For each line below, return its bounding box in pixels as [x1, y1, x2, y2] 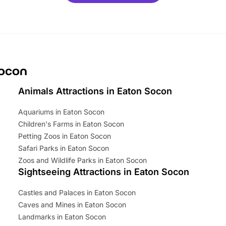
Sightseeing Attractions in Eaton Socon [18, 166, 189, 178]
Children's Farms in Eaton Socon [18, 120, 124, 129]
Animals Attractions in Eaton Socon [18, 86, 172, 97]
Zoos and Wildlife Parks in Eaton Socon [18, 156, 147, 165]
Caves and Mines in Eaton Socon [18, 200, 126, 209]
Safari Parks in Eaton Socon [18, 144, 109, 153]
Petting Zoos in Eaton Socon [18, 132, 111, 141]
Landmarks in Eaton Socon [18, 212, 106, 221]
